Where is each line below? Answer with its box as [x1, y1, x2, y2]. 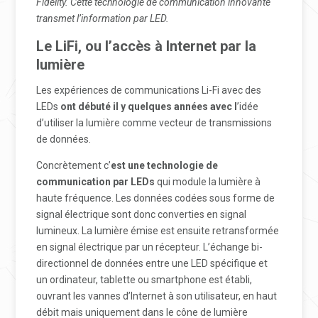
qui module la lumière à [155, 176, 261, 187]
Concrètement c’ [36, 160, 111, 171]
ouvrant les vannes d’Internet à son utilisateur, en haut [36, 290, 278, 302]
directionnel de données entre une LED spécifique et [36, 258, 268, 269]
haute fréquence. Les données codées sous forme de [36, 192, 275, 204]
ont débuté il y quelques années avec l [60, 101, 238, 112]
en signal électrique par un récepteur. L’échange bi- [36, 241, 263, 253]
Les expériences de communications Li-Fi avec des [36, 84, 262, 96]
